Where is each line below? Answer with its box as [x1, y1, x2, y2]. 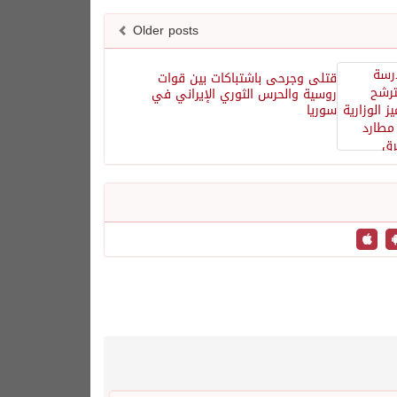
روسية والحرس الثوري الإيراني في [151, 82, 337, 106]
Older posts [133, 19, 198, 43]
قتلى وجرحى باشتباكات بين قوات [157, 66, 337, 90]
